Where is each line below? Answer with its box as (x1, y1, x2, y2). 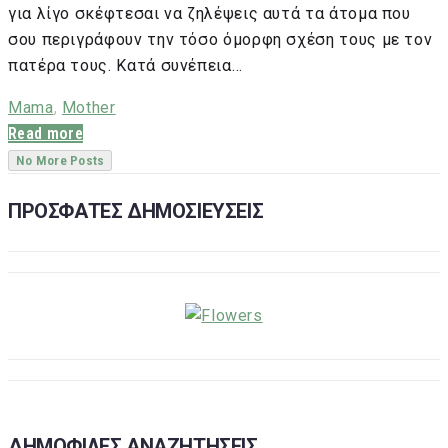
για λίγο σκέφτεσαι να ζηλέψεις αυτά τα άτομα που (8, 4, 411, 24)
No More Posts (16, 153, 105, 169)
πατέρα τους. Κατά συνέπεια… (8, 56, 243, 76)
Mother (61, 98, 116, 118)
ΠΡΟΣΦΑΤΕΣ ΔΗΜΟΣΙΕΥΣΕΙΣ (8, 199, 264, 224)
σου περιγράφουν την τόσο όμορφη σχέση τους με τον (8, 30, 433, 50)
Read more (8, 124, 83, 144)
